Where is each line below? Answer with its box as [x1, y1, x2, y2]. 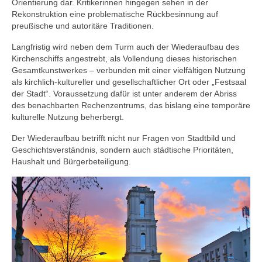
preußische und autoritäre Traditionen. [12, 21, 154, 31]
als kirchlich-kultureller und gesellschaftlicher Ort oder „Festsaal [12, 77, 246, 87]
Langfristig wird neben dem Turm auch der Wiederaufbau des [12, 42, 239, 52]
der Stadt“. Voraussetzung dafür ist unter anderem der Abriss [12, 89, 237, 99]
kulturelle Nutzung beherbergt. [12, 112, 124, 122]
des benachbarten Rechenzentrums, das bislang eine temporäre [12, 101, 250, 111]
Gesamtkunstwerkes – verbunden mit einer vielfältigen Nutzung [12, 65, 246, 75]
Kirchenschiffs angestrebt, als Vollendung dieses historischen [12, 54, 237, 64]
